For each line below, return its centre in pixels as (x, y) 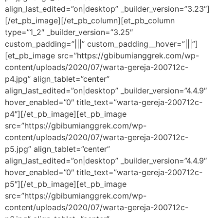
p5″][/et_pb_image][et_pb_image (66, 184)
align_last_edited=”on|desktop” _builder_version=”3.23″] (107, 9)
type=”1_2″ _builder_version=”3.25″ (69, 32)
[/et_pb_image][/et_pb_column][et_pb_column (90, 20)
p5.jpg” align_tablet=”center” (57, 149)
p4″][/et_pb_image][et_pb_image (66, 114)
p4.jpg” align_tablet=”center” (57, 79)
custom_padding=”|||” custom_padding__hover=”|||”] (101, 44)
